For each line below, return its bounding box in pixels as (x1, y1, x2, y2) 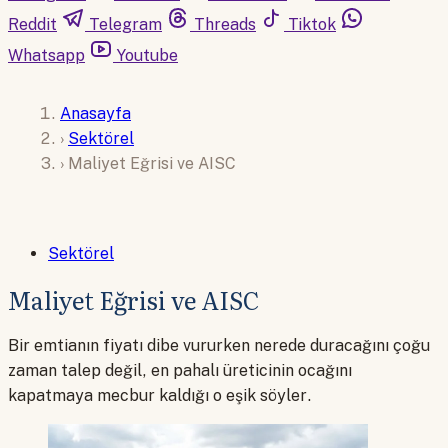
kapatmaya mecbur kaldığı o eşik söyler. (8, 386, 312, 406)
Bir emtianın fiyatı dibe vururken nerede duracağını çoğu (8, 336, 430, 356)
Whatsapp (8, 46, 85, 65)
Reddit (8, 15, 57, 34)
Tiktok (288, 15, 336, 34)
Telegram (89, 15, 162, 34)
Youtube (117, 46, 178, 65)
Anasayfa (60, 103, 131, 123)
